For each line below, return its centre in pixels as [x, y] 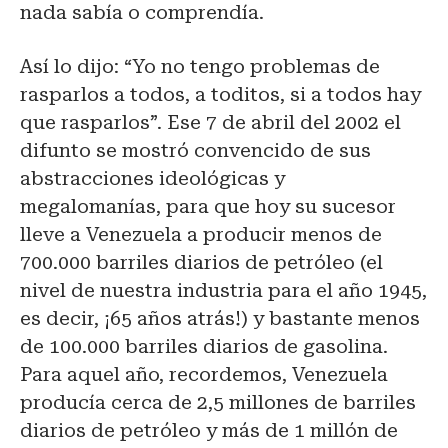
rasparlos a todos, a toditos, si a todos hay [220, 94]
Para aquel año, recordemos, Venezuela [204, 374]
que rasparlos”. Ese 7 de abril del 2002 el [210, 122]
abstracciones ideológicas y [152, 178]
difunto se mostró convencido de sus [195, 150]
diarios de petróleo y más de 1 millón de [209, 430]
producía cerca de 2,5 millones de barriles [218, 402]
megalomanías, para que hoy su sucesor [208, 206]
